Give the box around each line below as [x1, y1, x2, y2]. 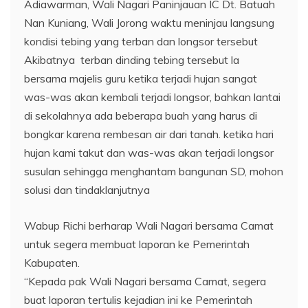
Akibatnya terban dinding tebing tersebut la [24, 53, 239, 67]
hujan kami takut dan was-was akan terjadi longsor [24, 146, 274, 159]
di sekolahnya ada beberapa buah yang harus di [24, 109, 257, 122]
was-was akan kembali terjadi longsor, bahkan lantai [24, 90, 280, 104]
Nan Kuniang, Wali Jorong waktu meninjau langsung [24, 16, 274, 30]
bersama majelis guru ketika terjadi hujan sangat [24, 71, 257, 85]
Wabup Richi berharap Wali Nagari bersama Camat [24, 219, 274, 232]
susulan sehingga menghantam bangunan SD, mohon [24, 164, 283, 178]
